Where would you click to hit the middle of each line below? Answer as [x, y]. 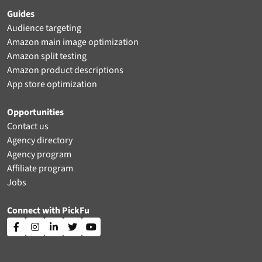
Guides [21, 14]
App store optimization [52, 85]
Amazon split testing [47, 56]
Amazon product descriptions [65, 70]
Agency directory [40, 141]
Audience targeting [44, 28]
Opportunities [35, 113]
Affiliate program [40, 169]
